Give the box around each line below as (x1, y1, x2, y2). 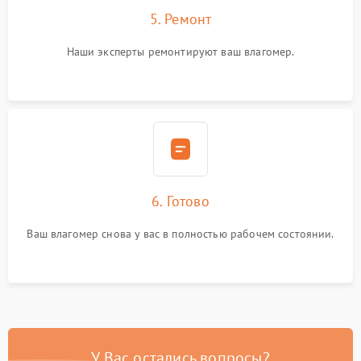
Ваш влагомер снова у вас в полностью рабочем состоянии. (27, 226, 334, 241)
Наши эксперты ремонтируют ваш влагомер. (66, 44, 295, 59)
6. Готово (151, 192, 210, 210)
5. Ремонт (149, 10, 212, 28)
